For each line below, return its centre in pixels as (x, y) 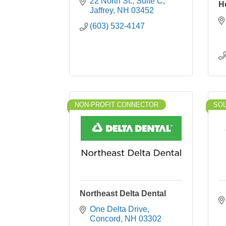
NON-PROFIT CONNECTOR (117, 105)
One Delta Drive (119, 209)
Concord (105, 219)
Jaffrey (101, 10)
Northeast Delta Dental (123, 193)
